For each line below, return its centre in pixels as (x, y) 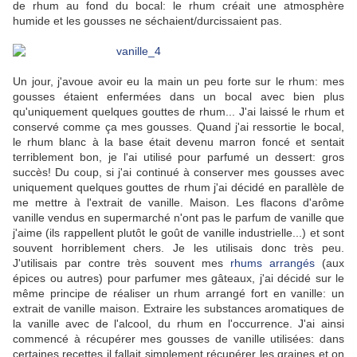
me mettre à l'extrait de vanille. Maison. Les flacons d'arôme (178, 203)
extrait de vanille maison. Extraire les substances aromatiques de (178, 309)
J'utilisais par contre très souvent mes (122, 263)
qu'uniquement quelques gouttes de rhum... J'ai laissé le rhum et (178, 112)
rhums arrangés (272, 263)
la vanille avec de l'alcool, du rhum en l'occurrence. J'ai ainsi (178, 324)
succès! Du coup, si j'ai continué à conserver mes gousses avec (178, 173)
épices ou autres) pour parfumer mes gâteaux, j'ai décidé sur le (178, 279)
